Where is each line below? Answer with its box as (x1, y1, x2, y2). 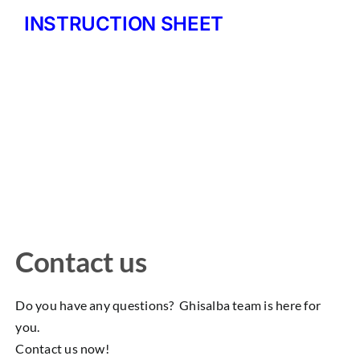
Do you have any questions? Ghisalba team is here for (15, 297, 321, 313)
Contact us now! (15, 340, 109, 356)
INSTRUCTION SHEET (23, 11, 223, 35)
